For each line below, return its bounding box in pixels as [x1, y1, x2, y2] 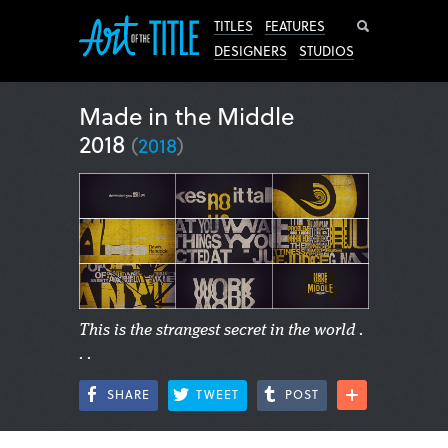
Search [377, 15, 424, 37]
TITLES [214, 16, 253, 35]
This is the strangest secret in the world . [79, 322, 363, 339]
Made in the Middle [79, 98, 294, 133]
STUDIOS [299, 41, 354, 60]
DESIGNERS [214, 41, 287, 60]
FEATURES [265, 16, 325, 35]
